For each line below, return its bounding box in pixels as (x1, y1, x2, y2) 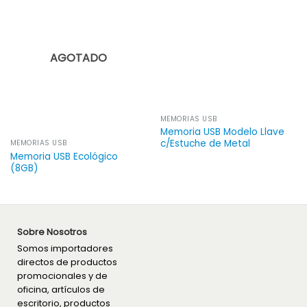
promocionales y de (17, 269, 108, 283)
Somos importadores (17, 242, 113, 256)
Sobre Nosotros (17, 225, 87, 239)
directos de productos (17, 256, 117, 269)
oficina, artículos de (17, 283, 105, 297)
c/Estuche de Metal (160, 137, 250, 151)
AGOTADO (50, 49, 107, 66)
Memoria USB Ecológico (10, 149, 118, 163)
